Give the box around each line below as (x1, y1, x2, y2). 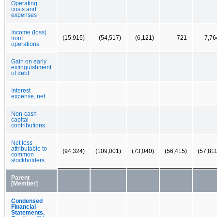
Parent (11, 174, 30, 181)
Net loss (11, 139, 32, 146)
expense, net (11, 93, 45, 99)
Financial (11, 203, 36, 210)
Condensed (11, 198, 43, 204)
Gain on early (11, 58, 46, 64)
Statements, (11, 209, 45, 216)
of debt (11, 70, 29, 76)
